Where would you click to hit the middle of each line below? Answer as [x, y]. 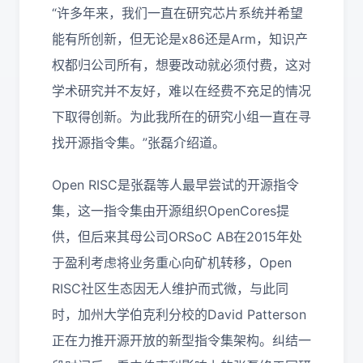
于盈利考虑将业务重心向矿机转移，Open [172, 262]
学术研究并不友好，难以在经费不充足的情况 [181, 90]
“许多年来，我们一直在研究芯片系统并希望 [177, 13]
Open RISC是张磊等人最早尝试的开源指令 [175, 184]
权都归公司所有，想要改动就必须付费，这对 [181, 64]
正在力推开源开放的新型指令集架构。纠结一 [181, 340]
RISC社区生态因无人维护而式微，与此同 [170, 288]
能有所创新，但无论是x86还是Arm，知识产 [180, 38]
